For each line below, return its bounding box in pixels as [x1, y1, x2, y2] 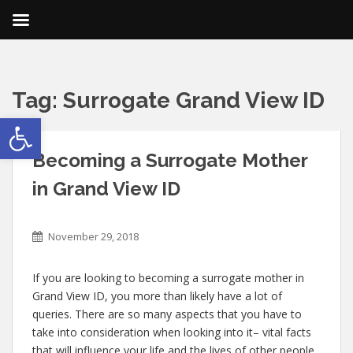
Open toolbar [7, 108, 17, 142]
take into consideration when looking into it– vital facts [32, 325, 311, 340]
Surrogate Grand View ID [63, 87, 325, 113]
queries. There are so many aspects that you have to [32, 307, 302, 321]
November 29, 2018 [48, 229, 139, 243]
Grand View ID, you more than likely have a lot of [32, 288, 282, 303]
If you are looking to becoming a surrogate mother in [32, 270, 304, 285]
